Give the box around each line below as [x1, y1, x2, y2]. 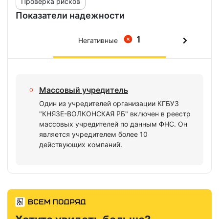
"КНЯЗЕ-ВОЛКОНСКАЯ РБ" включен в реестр [39, 109, 191, 118]
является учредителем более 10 [39, 130, 148, 138]
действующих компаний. [39, 140, 122, 149]
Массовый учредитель [39, 85, 128, 95]
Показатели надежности [16, 10, 125, 21]
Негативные [78, 36, 118, 44]
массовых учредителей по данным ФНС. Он [39, 120, 187, 128]
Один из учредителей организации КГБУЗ [39, 99, 179, 108]
